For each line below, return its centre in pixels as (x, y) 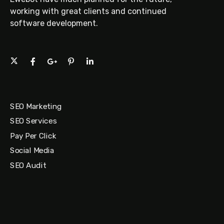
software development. (54, 23)
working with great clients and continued (88, 11)
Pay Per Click (33, 136)
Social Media (32, 150)
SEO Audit (28, 165)
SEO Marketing (36, 106)
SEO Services (33, 121)
